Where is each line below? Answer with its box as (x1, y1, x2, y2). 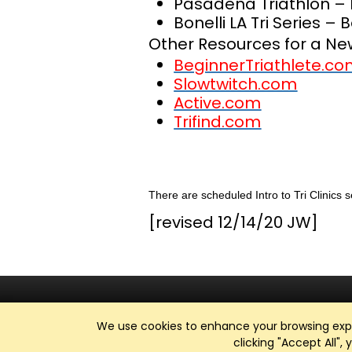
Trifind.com (174, 111, 262, 133)
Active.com (174, 92, 262, 114)
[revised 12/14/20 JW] (148, 211, 319, 233)
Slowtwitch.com (174, 73, 298, 95)
